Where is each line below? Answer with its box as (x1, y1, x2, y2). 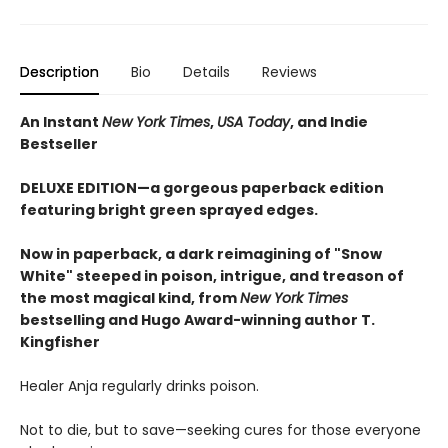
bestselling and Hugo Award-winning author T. (20, 309, 375, 330)
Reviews (262, 61, 317, 82)
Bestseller (20, 133, 98, 154)
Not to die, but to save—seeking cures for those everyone (20, 419, 421, 440)
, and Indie (290, 111, 368, 132)
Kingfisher (20, 331, 100, 352)
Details (183, 61, 230, 82)
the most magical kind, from (20, 287, 240, 308)
